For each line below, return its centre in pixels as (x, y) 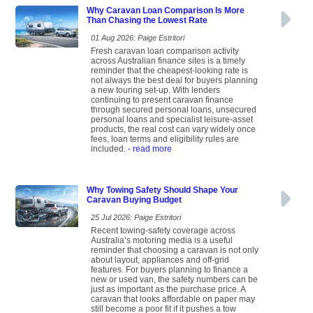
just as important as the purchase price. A (168, 290)
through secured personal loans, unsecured (174, 110)
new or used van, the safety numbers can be (174, 280)
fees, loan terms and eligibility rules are (165, 139)
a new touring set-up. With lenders (155, 90)
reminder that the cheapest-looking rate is (169, 71)
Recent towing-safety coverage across (163, 231)
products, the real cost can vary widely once (173, 130)
